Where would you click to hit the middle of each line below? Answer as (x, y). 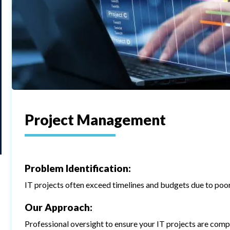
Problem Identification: (78, 168)
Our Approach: (59, 207)
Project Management (95, 120)
